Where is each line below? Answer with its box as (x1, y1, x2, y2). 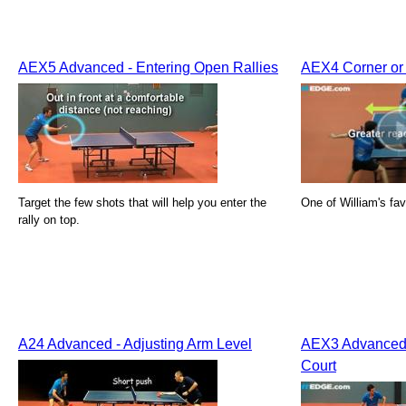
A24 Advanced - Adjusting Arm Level (18, 336, 252, 352)
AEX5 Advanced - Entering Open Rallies (18, 60, 278, 75)
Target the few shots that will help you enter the (18, 196, 266, 209)
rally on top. (18, 213, 80, 227)
